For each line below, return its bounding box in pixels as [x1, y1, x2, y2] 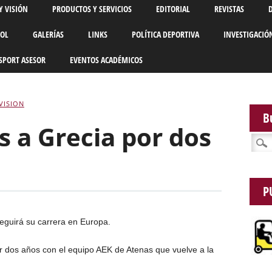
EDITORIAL [155, 3, 190, 15]
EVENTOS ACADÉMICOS [69, 54, 143, 66]
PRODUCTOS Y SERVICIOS [52, 3, 132, 15]
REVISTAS [214, 3, 244, 15]
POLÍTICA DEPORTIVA [131, 29, 199, 41]
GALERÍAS [32, 29, 64, 41]
